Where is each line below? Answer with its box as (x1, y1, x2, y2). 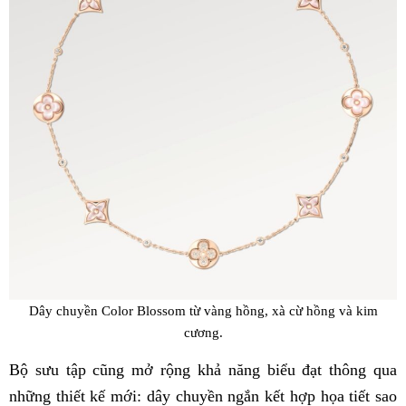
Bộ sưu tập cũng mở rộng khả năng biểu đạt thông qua (9, 360, 397, 379)
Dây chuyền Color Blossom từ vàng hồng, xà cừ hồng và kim (28, 302, 378, 318)
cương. (183, 324, 223, 340)
